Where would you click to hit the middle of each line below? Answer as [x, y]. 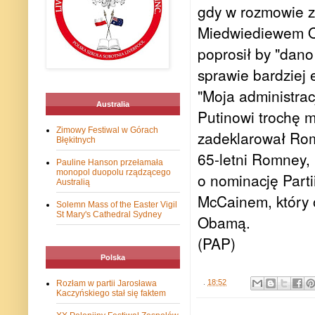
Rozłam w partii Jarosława [107, 284]
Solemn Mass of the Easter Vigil [117, 205]
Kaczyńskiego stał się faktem [111, 294]
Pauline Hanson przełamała [110, 163]
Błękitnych [76, 140]
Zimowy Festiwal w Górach [107, 130]
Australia [113, 104]
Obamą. [224, 223]
